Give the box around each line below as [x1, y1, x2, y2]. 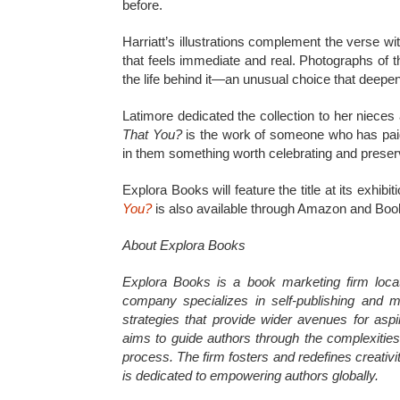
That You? [122, 127, 182, 142]
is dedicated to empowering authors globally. [122, 368, 379, 383]
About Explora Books [122, 237, 246, 253]
